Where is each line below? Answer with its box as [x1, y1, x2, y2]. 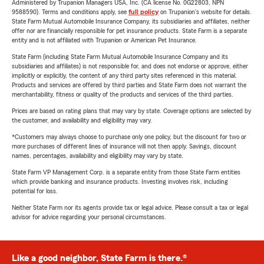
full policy [128, 8, 159, 16]
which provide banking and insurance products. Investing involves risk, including [12, 178, 228, 186]
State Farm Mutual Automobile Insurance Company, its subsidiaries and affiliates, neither [12, 18, 250, 25]
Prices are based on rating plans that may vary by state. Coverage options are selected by [12, 107, 251, 115]
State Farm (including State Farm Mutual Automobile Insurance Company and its [12, 53, 228, 61]
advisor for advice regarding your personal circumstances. [12, 213, 166, 221]
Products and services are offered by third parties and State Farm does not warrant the [12, 81, 246, 89]
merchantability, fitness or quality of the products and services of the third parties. [12, 91, 233, 98]
